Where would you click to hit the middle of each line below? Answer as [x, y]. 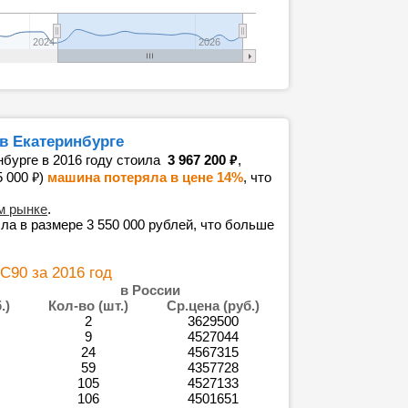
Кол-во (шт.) [88, 306]
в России [150, 290]
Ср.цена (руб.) [213, 306]
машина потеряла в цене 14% [145, 177]
